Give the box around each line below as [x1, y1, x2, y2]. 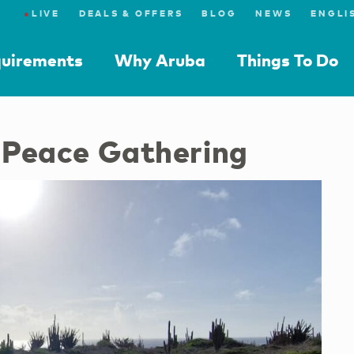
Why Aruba [115, 49, 205, 70]
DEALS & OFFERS [78, 8, 183, 19]
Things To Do [237, 49, 338, 70]
